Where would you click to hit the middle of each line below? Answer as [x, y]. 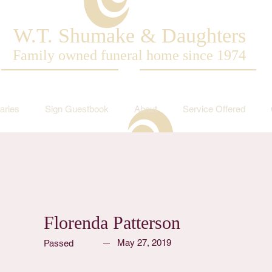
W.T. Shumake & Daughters [129, 36]
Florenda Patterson [112, 223]
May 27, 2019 [144, 243]
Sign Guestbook [76, 109]
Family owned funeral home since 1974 [129, 55]
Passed [59, 243]
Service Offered [214, 109]
